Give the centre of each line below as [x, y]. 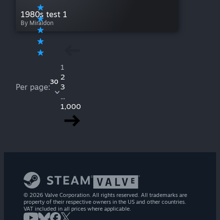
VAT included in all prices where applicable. [77, 209]
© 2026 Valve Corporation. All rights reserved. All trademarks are [105, 195]
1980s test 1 [44, 14]
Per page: [33, 87]
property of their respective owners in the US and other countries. [105, 202]
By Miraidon [37, 23]
